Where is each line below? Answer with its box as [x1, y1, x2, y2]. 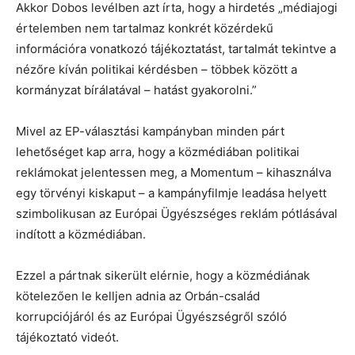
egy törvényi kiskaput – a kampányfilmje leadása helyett [16, 185, 326, 200]
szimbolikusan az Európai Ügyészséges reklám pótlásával [16, 205, 338, 221]
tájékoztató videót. [16, 329, 119, 345]
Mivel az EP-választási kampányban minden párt [16, 123, 284, 139]
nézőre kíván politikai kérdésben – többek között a [16, 61, 297, 77]
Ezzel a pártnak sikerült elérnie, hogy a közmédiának [16, 267, 310, 283]
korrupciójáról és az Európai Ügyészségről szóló [16, 308, 287, 324]
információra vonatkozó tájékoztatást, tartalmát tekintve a [16, 40, 336, 56]
